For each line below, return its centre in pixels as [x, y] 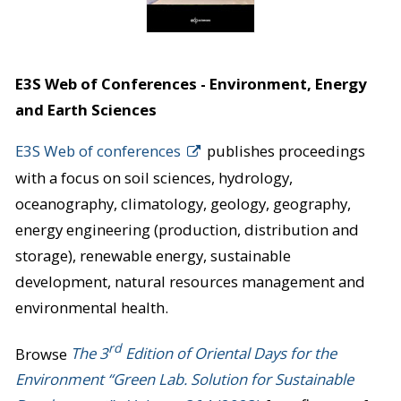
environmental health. [91, 307]
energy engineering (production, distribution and [187, 229]
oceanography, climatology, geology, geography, [183, 203]
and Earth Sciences [85, 110]
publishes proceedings [284, 150]
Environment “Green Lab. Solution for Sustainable [184, 380]
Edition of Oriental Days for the [229, 354]
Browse [43, 354]
